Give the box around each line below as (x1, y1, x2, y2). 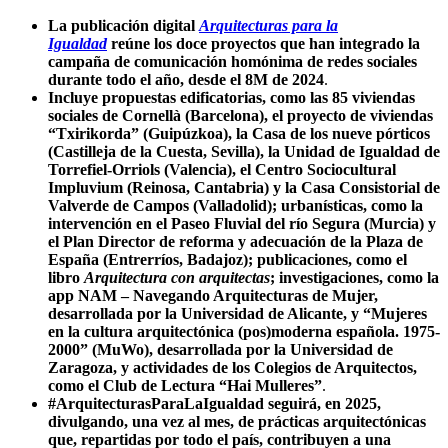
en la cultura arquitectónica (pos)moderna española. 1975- (48, 323, 440, 341)
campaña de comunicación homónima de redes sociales (48, 53, 417, 71)
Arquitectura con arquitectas (84, 269, 270, 287)
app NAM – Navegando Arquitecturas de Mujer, (48, 287, 378, 305)
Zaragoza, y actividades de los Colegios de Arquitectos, (48, 359, 417, 377)
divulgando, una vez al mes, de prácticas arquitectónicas (48, 413, 426, 431)
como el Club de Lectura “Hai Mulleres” (48, 377, 322, 395)
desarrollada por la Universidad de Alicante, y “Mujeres (48, 305, 427, 323)
